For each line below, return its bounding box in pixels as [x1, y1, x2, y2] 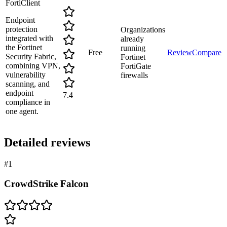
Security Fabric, [6, 52, 56, 61]
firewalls [121, 71, 148, 80]
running [121, 44, 145, 53]
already [121, 34, 144, 44]
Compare [192, 48, 221, 57]
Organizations [121, 25, 165, 34]
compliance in [6, 98, 50, 107]
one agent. [6, 107, 39, 116]
